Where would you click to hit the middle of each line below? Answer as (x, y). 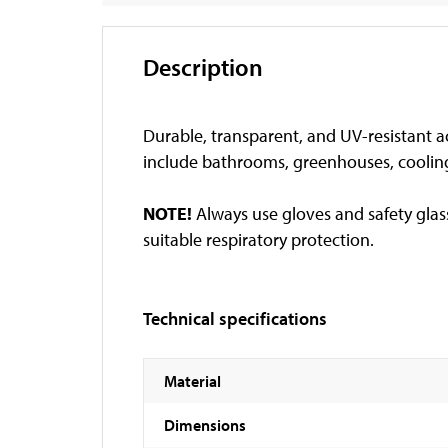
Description (203, 66)
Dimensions (205, 424)
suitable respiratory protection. (258, 239)
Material (192, 380)
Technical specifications (235, 318)
